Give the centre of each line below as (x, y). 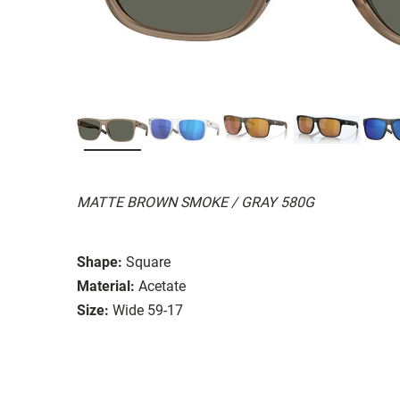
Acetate (162, 286)
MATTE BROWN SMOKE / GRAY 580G (196, 202)
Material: (106, 286)
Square (148, 262)
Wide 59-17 (148, 310)
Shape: (100, 262)
